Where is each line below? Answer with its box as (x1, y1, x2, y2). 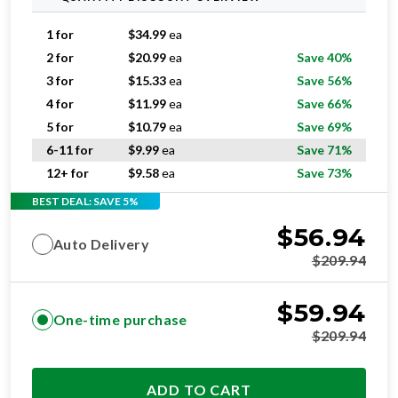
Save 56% (297, 73, 352, 88)
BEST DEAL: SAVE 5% (32, 194, 139, 208)
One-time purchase (53, 311, 187, 328)
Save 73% (297, 165, 352, 180)
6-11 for (46, 142, 93, 157)
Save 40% (297, 50, 352, 65)
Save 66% (297, 96, 352, 111)
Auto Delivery (53, 235, 150, 252)
